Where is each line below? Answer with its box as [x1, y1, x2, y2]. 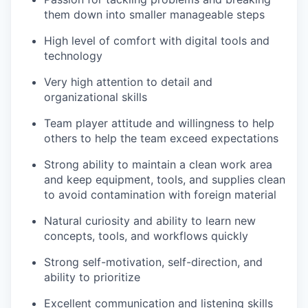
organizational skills [44, 90, 147, 104]
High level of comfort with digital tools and [44, 34, 269, 48]
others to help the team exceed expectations [44, 131, 278, 146]
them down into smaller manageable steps [44, 8, 265, 22]
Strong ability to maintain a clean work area [44, 157, 272, 172]
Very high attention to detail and [44, 75, 212, 89]
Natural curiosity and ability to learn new [44, 214, 256, 228]
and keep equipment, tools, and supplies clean [44, 173, 285, 187]
